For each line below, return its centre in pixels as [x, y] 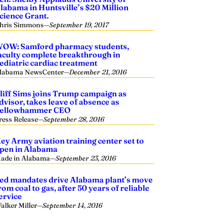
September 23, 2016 [86, 158]
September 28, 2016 [74, 119]
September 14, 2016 [73, 205]
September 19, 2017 [79, 25]
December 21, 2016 [98, 72]
